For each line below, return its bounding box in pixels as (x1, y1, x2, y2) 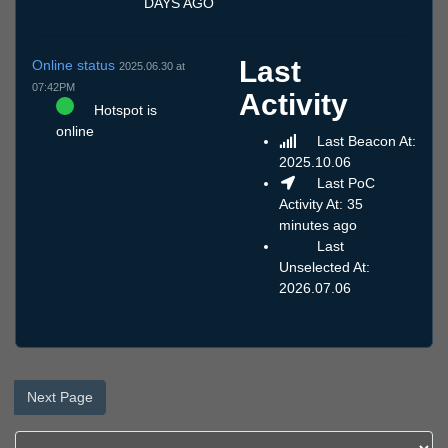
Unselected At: (279, 259, 370, 276)
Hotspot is (90, 101, 157, 118)
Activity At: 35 (279, 196, 363, 213)
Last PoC (312, 175, 375, 192)
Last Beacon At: (312, 133, 416, 150)
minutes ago (279, 217, 357, 234)
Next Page (27, 389, 93, 406)
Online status (32, 56, 119, 73)
